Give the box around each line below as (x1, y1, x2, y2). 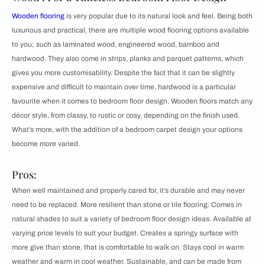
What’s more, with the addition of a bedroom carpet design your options (12, 125, 243, 134)
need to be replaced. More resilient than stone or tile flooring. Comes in (12, 200, 242, 209)
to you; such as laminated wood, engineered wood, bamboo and (12, 40, 219, 49)
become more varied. (12, 139, 80, 148)
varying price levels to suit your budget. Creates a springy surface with (12, 228, 238, 237)
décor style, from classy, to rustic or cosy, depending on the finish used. (12, 111, 240, 119)
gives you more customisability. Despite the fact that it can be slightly (12, 68, 235, 77)
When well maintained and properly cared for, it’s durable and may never (12, 186, 245, 195)
